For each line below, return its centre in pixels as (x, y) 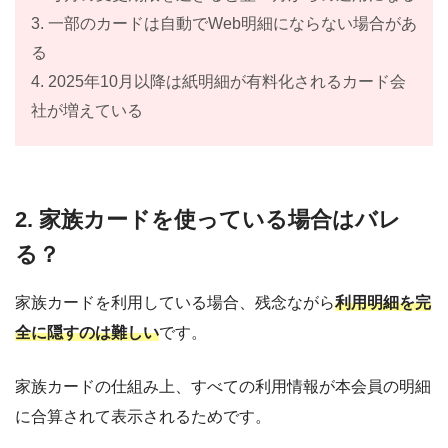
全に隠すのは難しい (87, 332)
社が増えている (87, 111)
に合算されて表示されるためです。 (143, 416)
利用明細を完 (383, 302)
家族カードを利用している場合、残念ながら (175, 302)
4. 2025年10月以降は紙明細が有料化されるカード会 (218, 82)
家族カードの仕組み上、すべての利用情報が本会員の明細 (223, 386)
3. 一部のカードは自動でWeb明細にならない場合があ (224, 24)
